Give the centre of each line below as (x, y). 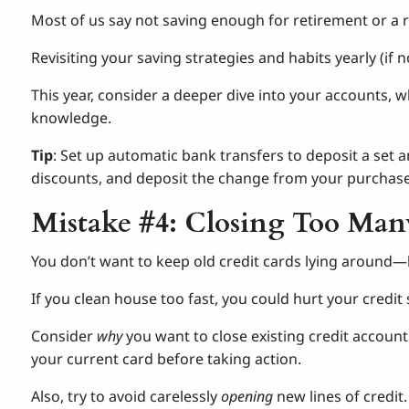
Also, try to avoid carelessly (126, 396)
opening (247, 396)
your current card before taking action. (167, 358)
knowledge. (72, 117)
